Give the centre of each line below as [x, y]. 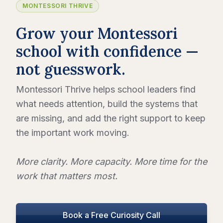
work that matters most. [67, 176]
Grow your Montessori [97, 34]
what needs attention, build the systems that [107, 104]
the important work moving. [73, 133]
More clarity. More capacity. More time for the [111, 162]
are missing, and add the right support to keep [111, 118]
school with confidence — [107, 52]
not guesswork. [70, 69]
